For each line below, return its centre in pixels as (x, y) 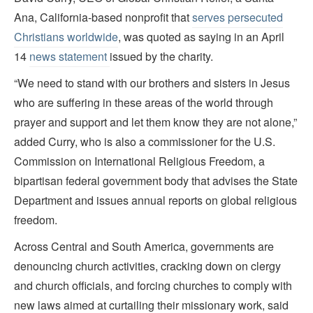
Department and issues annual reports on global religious (155, 201)
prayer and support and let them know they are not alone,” (155, 122)
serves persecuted (238, 17)
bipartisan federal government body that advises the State (156, 181)
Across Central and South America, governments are (144, 247)
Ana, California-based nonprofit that (103, 17)
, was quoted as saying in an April (201, 37)
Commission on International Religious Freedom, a (139, 161)
